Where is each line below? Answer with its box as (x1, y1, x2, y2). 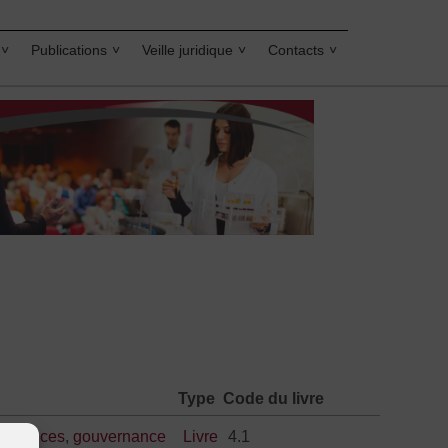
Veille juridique (142, 42, 233, 58)
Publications (31, 42, 107, 58)
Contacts (268, 42, 324, 58)
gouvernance (73, 428, 167, 446)
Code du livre (223, 390, 325, 407)
